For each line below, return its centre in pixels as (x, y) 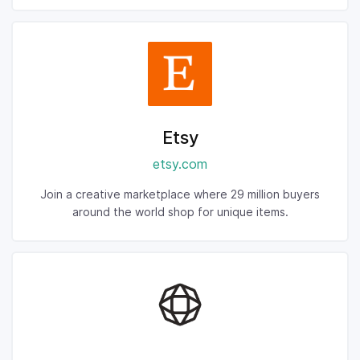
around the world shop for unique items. (180, 212)
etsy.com (180, 164)
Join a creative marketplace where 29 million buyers (180, 194)
